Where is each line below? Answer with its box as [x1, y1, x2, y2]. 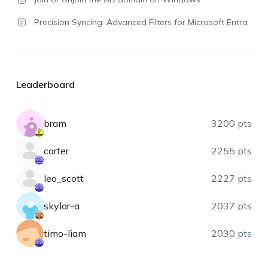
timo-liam [43, 227, 86, 239]
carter [43, 144, 69, 157]
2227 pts [211, 172, 252, 184]
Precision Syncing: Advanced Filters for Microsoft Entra [33, 16, 250, 28]
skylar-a [43, 199, 80, 212]
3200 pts [211, 117, 252, 129]
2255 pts [211, 144, 252, 157]
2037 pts [211, 199, 252, 212]
